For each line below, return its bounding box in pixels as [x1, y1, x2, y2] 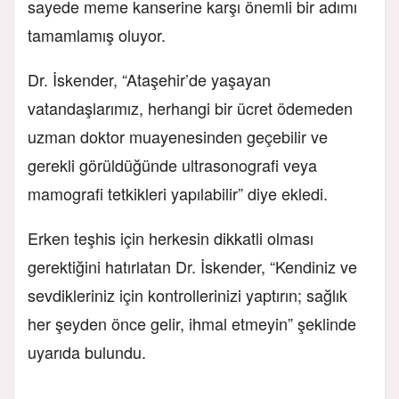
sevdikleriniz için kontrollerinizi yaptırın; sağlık [28, 282, 347, 306]
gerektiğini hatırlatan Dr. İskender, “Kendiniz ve [28, 254, 357, 278]
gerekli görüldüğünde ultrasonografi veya [28, 152, 317, 176]
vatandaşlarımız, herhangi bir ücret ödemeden [28, 95, 353, 119]
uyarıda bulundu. [28, 339, 146, 363]
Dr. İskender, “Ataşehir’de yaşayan [28, 67, 271, 91]
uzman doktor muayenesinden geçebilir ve [28, 124, 328, 148]
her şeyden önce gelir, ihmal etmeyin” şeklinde [28, 311, 356, 335]
